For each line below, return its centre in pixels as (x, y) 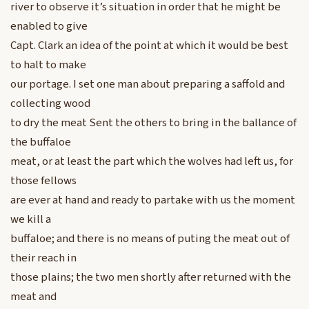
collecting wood (50, 104)
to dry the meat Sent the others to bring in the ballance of (153, 123)
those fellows (43, 181)
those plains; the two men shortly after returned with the (151, 278)
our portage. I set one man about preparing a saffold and (148, 84)
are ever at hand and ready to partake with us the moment (153, 200)
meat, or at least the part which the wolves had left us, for (152, 162)
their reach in (43, 258)
